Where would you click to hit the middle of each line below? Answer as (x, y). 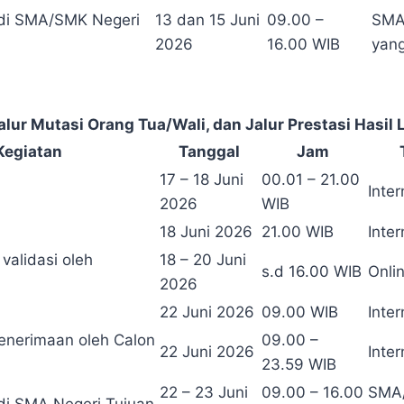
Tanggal (209, 152)
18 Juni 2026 (206, 232)
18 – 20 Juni (203, 260)
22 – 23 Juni (204, 393)
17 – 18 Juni (202, 180)
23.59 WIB (299, 365)
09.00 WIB (300, 312)
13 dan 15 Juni (207, 20)
